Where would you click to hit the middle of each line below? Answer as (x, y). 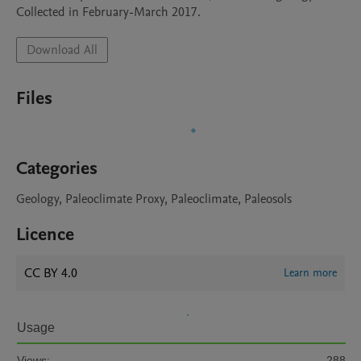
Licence (45, 234)
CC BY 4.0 (51, 273)
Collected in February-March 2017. (108, 12)
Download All (62, 50)
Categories (57, 168)
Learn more (310, 273)
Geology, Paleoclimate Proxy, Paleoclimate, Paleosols (154, 199)
